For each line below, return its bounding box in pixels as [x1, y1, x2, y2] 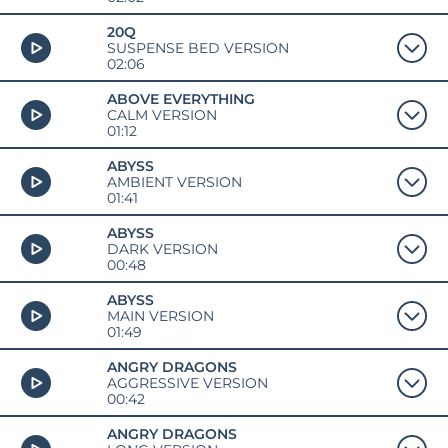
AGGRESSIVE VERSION [106, 374, 268, 391]
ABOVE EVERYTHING [106, 90, 255, 107]
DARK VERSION [106, 240, 218, 257]
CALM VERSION [106, 106, 217, 123]
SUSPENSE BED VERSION [106, 39, 289, 56]
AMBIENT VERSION [106, 173, 242, 190]
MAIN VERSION [106, 307, 214, 324]
